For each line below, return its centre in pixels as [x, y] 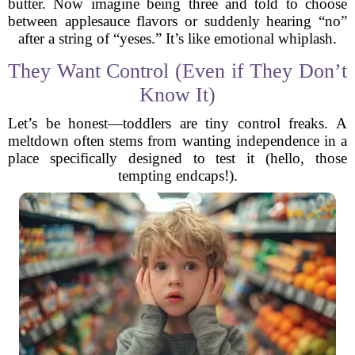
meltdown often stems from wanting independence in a [177, 141]
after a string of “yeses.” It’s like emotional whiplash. [177, 38]
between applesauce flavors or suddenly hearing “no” [177, 21]
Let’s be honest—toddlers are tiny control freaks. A [177, 123]
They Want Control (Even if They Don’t [177, 71]
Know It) [177, 95]
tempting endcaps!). [177, 176]
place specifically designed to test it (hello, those [177, 158]
